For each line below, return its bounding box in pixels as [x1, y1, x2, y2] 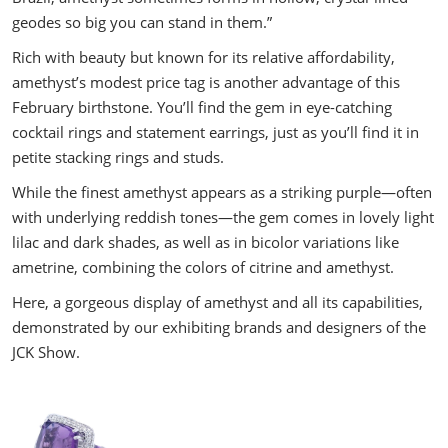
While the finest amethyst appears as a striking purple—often [12, 182, 432, 202]
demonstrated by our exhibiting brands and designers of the [12, 317, 426, 337]
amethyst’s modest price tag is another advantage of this [12, 72, 400, 92]
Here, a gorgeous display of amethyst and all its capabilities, [12, 292, 423, 312]
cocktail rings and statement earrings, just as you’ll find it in [12, 122, 419, 142]
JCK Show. [12, 342, 80, 362]
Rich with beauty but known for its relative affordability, [12, 47, 395, 67]
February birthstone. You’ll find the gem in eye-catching [12, 97, 392, 117]
